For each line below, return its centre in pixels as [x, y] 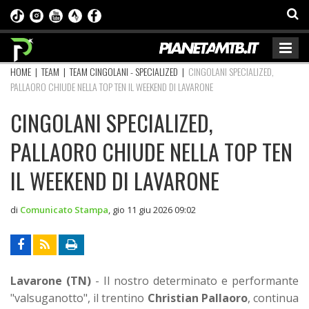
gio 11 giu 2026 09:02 [154, 209]
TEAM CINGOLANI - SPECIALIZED [124, 71]
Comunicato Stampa [64, 209]
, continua [273, 298]
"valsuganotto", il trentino [79, 298]
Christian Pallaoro [197, 298]
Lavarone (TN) [51, 280]
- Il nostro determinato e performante [195, 280]
